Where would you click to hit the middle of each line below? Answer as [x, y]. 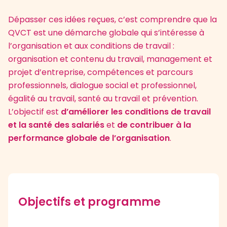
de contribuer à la [154, 125]
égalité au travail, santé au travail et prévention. [103, 98]
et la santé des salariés [56, 125]
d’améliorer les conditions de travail [136, 111]
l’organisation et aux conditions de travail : [91, 46]
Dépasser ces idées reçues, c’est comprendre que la [112, 19]
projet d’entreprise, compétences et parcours [101, 72]
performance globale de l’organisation [89, 138]
